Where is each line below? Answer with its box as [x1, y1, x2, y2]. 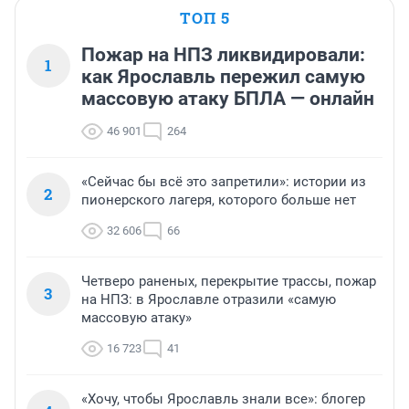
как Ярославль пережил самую [81, 66, 365, 89]
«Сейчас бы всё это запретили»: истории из [81, 173, 366, 191]
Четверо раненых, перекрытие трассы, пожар [81, 273, 376, 290]
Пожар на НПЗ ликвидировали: [81, 44, 365, 67]
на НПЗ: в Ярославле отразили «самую [81, 291, 336, 309]
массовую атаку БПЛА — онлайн [81, 88, 374, 110]
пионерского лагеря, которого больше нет [81, 192, 356, 209]
